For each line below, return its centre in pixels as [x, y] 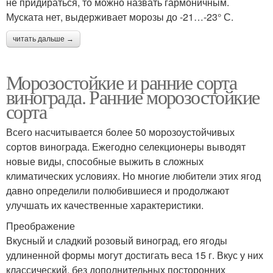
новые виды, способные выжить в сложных [105, 161]
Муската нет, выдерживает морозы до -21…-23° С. [120, 17]
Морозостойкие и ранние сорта [122, 82]
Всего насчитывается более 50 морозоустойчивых [120, 132]
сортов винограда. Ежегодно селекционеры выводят [126, 147]
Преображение [41, 226]
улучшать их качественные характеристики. [105, 205]
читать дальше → [43, 39]
